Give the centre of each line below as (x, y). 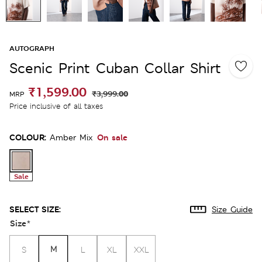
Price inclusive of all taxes (56, 106)
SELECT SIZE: (35, 209)
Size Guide (232, 209)
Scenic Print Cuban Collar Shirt (115, 68)
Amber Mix (71, 137)
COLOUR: (28, 137)
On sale (112, 137)
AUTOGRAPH (32, 48)
